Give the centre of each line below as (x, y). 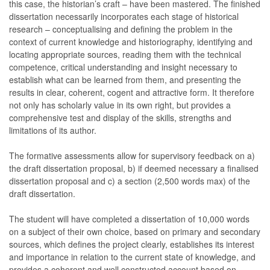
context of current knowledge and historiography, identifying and (131, 42)
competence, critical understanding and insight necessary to (123, 67)
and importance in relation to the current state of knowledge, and (132, 257)
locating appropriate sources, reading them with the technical (125, 54)
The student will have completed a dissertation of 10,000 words (129, 219)
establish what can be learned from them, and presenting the (125, 80)
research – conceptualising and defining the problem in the (121, 29)
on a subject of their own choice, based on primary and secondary (135, 231)
